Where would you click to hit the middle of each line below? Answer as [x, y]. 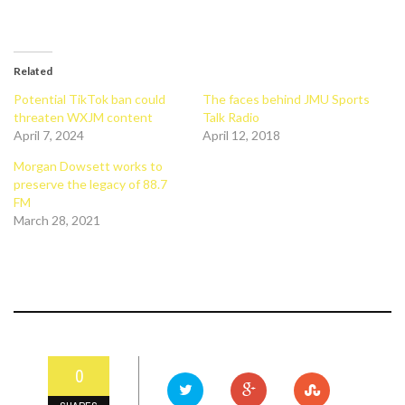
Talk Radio [231, 117]
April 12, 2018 [241, 135]
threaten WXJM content [83, 117]
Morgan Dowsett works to [88, 166]
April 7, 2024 [49, 135]
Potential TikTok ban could [89, 99]
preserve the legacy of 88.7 [90, 184]
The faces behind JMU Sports [286, 99]
